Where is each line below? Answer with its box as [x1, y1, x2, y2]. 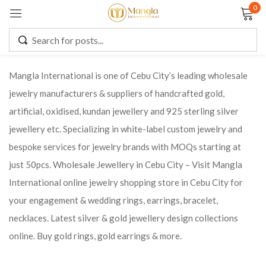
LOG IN [114, 134, 152, 145]
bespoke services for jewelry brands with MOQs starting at [9, 141, 241, 152]
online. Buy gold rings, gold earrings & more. [9, 230, 182, 241]
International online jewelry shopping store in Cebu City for [9, 177, 243, 188]
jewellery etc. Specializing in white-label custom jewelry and [9, 123, 242, 134]
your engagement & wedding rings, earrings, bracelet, [9, 195, 218, 205]
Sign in [113, 26, 153, 43]
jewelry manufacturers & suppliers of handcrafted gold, [9, 88, 224, 99]
